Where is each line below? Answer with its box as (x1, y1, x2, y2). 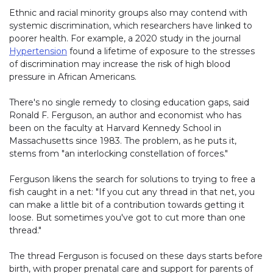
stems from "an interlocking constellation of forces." (9, 148, 228, 160)
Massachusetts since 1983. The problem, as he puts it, (9, 135, 236, 147)
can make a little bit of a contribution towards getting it (9, 199, 244, 211)
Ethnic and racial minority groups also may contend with (9, 7, 247, 19)
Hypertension (9, 46, 67, 57)
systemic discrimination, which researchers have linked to (9, 20, 252, 32)
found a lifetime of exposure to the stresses (67, 46, 255, 57)
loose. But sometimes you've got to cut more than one (9, 212, 246, 224)
